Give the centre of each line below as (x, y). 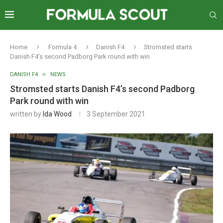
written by (26, 114)
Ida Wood (57, 114)
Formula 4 (62, 47)
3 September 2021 (116, 114)
